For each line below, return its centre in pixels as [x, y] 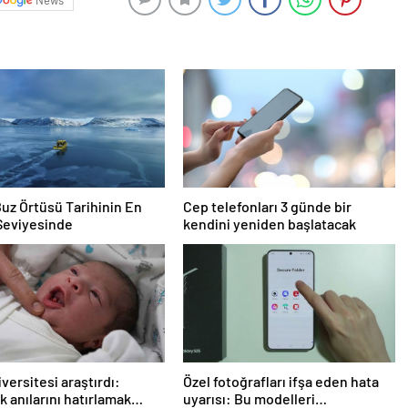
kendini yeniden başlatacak [269, 224]
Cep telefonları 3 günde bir [267, 207]
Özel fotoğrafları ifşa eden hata [280, 382]
